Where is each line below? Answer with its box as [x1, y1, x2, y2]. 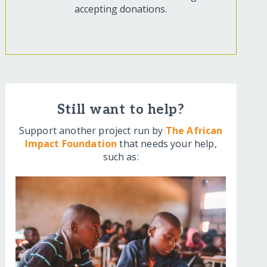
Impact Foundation [24, 137, 117, 151]
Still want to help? [57, 102, 185, 119]
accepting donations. [74, 2, 167, 16]
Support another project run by [18, 124, 166, 138]
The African [165, 124, 223, 138]
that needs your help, [117, 137, 217, 151]
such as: [103, 150, 139, 164]
